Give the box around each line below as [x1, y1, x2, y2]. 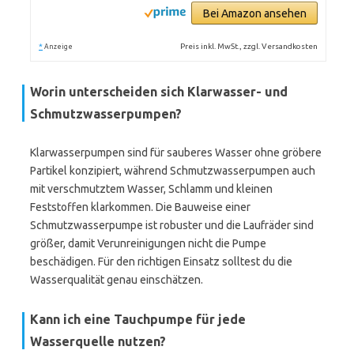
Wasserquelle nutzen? [30, 334, 166, 348]
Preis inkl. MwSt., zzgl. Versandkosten [180, 42, 318, 51]
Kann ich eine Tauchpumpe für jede [30, 312, 246, 326]
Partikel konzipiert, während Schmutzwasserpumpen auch [30, 164, 315, 177]
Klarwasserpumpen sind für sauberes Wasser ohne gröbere [30, 146, 322, 159]
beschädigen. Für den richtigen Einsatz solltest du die [30, 255, 292, 268]
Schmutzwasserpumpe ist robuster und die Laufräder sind [30, 219, 314, 232]
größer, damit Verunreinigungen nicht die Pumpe [30, 237, 266, 250]
